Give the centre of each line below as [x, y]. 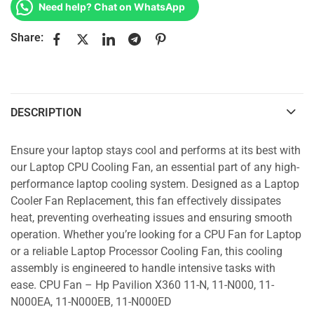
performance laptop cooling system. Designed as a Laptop [155, 184]
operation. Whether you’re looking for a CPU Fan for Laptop [156, 234]
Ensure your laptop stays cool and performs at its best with [156, 150]
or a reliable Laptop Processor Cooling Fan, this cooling [146, 251]
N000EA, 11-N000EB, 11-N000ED [91, 302]
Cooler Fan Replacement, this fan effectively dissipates [146, 201]
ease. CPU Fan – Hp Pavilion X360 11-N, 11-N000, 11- [142, 285]
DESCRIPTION [46, 113]
